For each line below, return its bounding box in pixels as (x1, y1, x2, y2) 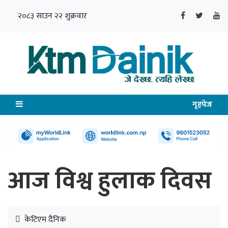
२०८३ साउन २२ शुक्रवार (18, 9, 87, 23)
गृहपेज (192, 98, 212, 112)
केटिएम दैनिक (22, 212, 66, 226)
